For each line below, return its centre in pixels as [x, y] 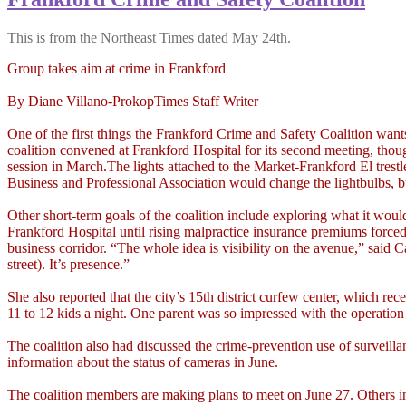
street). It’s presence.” [68, 264]
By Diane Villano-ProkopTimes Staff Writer [133, 101]
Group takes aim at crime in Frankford [116, 68]
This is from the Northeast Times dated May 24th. [149, 37]
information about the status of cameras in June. [143, 362]
